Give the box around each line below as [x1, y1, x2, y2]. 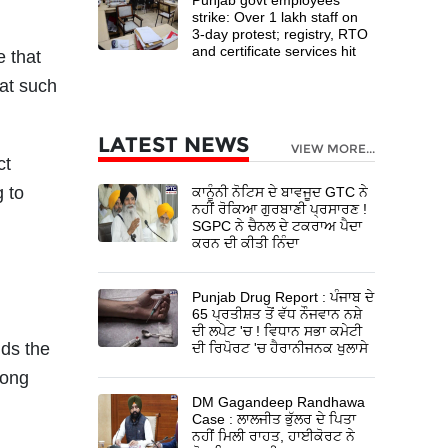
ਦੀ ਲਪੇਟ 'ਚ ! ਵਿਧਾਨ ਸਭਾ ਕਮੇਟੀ [192, 322, 363, 339]
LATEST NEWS [98, 131, 249, 157]
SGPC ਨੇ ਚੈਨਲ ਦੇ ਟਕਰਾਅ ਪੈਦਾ [192, 217, 363, 234]
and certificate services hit [192, 42, 357, 59]
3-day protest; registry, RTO [192, 25, 369, 42]
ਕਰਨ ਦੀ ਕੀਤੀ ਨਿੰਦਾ [192, 234, 300, 251]
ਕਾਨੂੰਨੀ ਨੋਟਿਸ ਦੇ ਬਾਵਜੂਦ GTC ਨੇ [192, 183, 369, 200]
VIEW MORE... [291, 140, 375, 156]
